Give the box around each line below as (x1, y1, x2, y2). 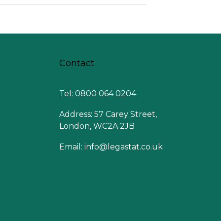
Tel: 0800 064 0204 (59, 89, 138, 99)
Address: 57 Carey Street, (59, 110, 157, 119)
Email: (59, 142, 84, 152)
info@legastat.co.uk (84, 142, 163, 152)
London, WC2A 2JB (59, 121, 135, 131)
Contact (59, 58, 94, 69)
